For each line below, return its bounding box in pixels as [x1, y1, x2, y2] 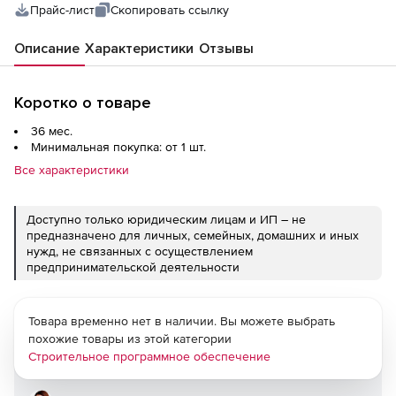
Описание [14, 40, 80, 57]
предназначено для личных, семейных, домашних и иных [27, 228, 359, 242]
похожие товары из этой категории [28, 331, 232, 346]
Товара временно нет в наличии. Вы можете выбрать [28, 314, 335, 328]
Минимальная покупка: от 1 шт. [31, 140, 206, 154]
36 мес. [31, 124, 72, 138]
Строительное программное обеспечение [28, 349, 270, 363]
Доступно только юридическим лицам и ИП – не [27, 212, 306, 226]
